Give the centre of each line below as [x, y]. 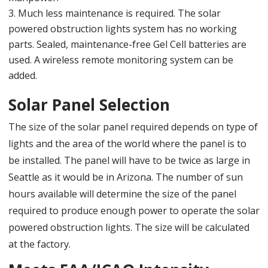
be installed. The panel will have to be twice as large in [129, 160]
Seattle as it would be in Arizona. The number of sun [126, 177]
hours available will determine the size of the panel [122, 194]
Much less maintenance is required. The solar [119, 13]
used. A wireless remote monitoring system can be [121, 60]
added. [23, 75]
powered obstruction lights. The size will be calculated [129, 227]
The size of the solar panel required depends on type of [133, 127]
